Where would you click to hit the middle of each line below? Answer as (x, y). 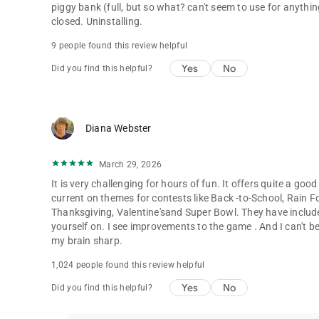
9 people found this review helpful (120, 46)
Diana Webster (119, 128)
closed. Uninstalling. (97, 21)
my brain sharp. (87, 241)
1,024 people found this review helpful (128, 265)
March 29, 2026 (131, 164)
